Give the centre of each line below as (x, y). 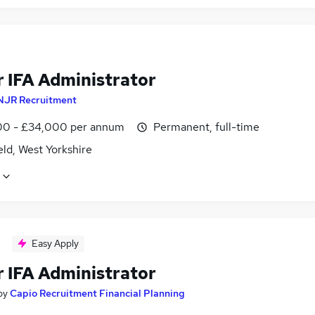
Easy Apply (55, 244)
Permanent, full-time (206, 127)
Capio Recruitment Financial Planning (97, 294)
